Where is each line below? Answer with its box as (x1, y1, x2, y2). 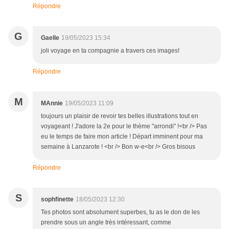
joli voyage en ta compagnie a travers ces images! (41, 47, 179, 55)
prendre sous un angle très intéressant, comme (41, 219, 171, 226)
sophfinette (41, 196, 74, 203)
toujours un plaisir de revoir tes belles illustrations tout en (41, 112, 198, 120)
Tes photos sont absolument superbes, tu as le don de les (41, 209, 200, 216)
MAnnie (41, 100, 63, 107)
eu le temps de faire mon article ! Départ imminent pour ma (41, 133, 203, 141)
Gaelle (41, 34, 59, 42)
